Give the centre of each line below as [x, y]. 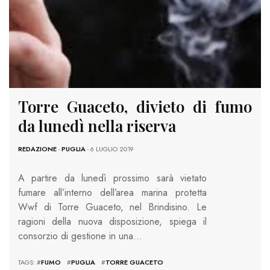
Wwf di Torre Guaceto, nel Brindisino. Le [112, 207]
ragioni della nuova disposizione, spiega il [112, 222]
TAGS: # [30, 262]
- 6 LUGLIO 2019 [110, 149]
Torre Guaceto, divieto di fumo [135, 107]
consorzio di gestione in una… [80, 236]
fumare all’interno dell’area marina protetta [112, 193]
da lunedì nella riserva [97, 126]
